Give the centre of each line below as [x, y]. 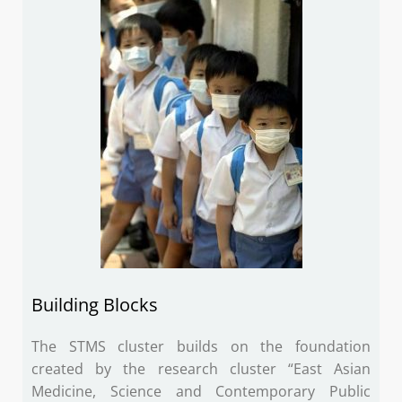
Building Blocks [95, 305]
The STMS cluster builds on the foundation [201, 347]
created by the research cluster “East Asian [201, 369]
